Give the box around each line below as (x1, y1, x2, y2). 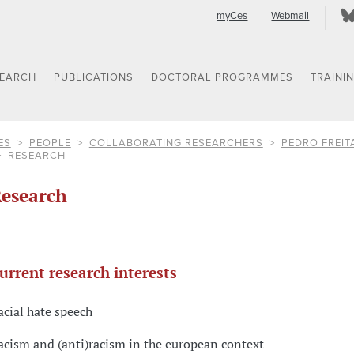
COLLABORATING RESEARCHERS (88, 136, 263, 149)
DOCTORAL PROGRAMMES (151, 71, 294, 85)
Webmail (271, 9, 310, 22)
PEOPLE (28, 136, 71, 149)
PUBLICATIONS (54, 71, 134, 85)
